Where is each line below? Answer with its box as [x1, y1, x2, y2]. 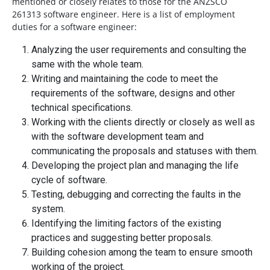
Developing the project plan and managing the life [31, 160, 239, 172]
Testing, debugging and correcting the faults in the [31, 189, 241, 201]
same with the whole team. [31, 58, 143, 71]
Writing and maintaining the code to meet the [31, 73, 218, 85]
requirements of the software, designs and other [31, 87, 235, 99]
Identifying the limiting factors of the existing [31, 218, 221, 230]
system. [31, 203, 65, 215]
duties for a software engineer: [12, 21, 137, 33]
